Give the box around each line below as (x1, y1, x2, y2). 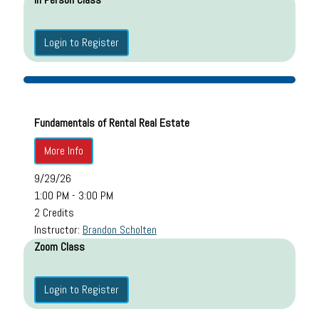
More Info (43, 142, 83, 158)
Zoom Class (33, 239, 85, 254)
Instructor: (33, 221, 83, 237)
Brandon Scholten (82, 221, 157, 237)
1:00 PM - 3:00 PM (33, 187, 113, 203)
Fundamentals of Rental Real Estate (33, 115, 189, 130)
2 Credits (33, 204, 74, 220)
